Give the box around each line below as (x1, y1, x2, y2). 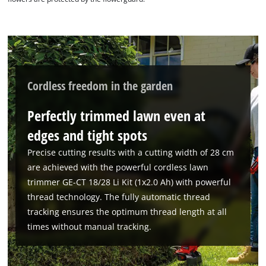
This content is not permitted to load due (81, 254, 239, 264)
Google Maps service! (116, 231, 204, 245)
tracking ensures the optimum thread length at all (27, 206, 227, 218)
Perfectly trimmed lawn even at (27, 106, 206, 126)
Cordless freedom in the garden (27, 77, 173, 94)
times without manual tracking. (27, 221, 152, 233)
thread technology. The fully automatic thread (27, 191, 211, 203)
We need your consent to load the (90, 217, 230, 232)
